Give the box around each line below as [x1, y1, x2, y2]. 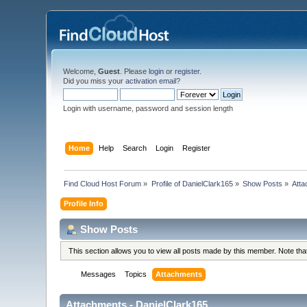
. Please [120, 67, 149, 75]
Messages [81, 270, 116, 279]
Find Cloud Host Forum [64, 179, 142, 188]
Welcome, [63, 67, 99, 75]
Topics [125, 270, 147, 279]
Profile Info [64, 199, 104, 208]
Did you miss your [63, 77, 126, 85]
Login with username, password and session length [63, 104, 234, 112]
